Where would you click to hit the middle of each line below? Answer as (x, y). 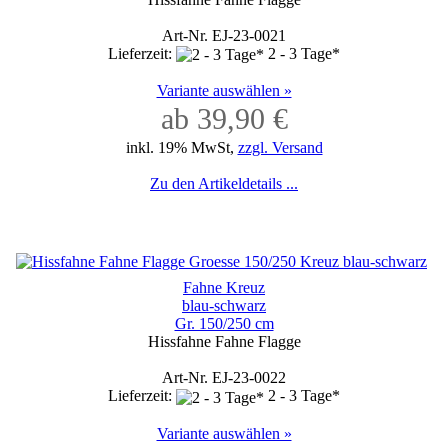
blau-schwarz (224, 306)
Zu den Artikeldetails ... (224, 184)
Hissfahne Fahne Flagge (224, 342)
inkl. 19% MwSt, (181, 148)
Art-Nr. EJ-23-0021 (224, 35)
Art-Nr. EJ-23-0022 (224, 378)
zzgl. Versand (280, 148)
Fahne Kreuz (224, 288)
